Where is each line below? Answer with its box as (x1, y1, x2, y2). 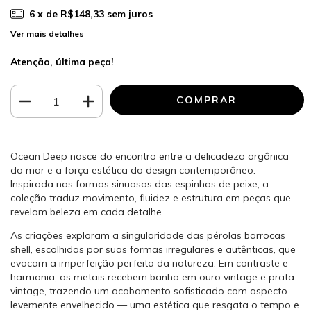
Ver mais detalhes (10, 28, 84, 40)
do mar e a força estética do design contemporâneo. (10, 164, 255, 177)
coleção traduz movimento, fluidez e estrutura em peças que (10, 192, 291, 205)
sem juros (106, 7, 153, 20)
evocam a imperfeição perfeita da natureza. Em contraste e (10, 257, 288, 270)
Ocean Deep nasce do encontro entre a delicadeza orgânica (10, 150, 289, 163)
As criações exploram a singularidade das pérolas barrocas (10, 229, 285, 242)
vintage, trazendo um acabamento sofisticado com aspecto (10, 285, 287, 298)
